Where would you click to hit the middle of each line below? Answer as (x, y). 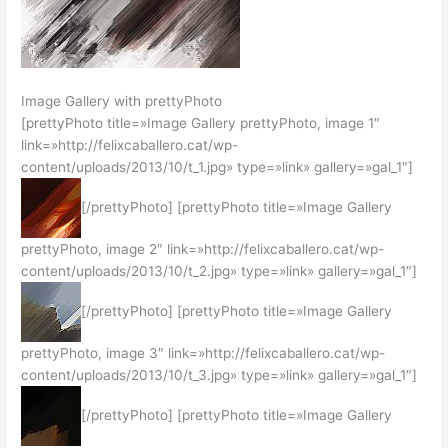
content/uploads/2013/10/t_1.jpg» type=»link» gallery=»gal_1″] (217, 166)
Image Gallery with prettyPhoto (122, 100)
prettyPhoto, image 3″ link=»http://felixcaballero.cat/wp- (203, 352)
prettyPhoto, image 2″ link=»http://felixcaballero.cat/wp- (203, 248)
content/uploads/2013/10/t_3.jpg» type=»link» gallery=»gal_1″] (219, 374)
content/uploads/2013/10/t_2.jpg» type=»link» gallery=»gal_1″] (219, 270)
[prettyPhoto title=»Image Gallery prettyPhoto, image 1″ (201, 122)
